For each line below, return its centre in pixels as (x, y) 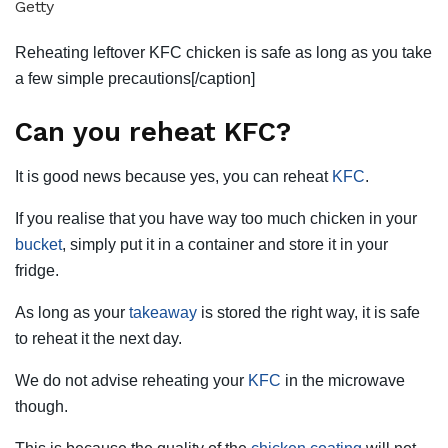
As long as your (72, 313)
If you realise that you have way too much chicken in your (216, 219)
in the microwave (345, 381)
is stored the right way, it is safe (308, 313)
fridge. (37, 271)
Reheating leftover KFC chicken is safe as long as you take (223, 52)
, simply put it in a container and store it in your (225, 245)
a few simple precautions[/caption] (135, 78)
